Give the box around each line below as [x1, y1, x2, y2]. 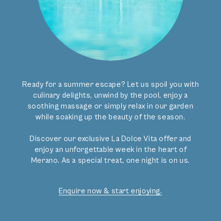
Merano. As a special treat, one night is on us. [31, 156, 190, 165]
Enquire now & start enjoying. [59, 187, 162, 195]
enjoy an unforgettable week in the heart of [34, 146, 187, 154]
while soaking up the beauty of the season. [36, 113, 185, 121]
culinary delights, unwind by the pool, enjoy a [33, 91, 188, 100]
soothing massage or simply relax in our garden [27, 102, 194, 110]
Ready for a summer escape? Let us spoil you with [22, 80, 199, 89]
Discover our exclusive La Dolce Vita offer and [30, 135, 191, 143]
